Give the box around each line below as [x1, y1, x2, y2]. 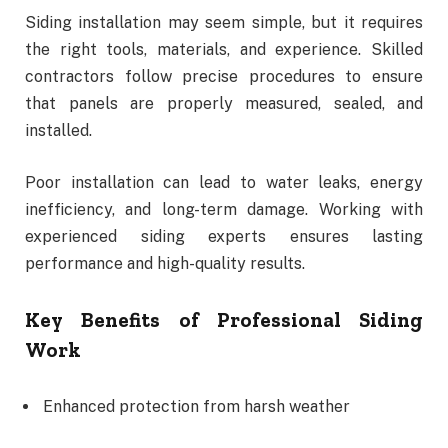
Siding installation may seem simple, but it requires [25, 13, 423, 33]
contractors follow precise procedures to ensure [25, 67, 423, 87]
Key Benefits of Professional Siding [25, 307, 423, 332]
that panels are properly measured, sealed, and [25, 94, 423, 114]
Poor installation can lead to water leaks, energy [25, 172, 423, 192]
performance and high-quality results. [25, 253, 305, 273]
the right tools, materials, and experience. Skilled [25, 40, 423, 60]
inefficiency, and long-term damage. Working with [25, 199, 423, 219]
